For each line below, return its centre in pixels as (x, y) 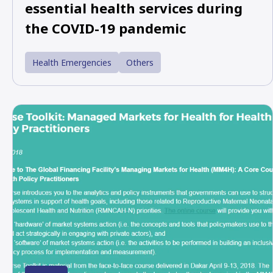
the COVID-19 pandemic (105, 28)
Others (140, 62)
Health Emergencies (72, 62)
